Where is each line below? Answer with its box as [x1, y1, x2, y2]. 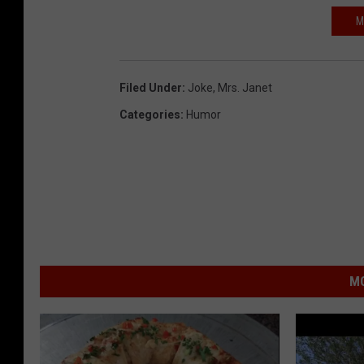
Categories [119, 108, 180, 122]
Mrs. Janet [218, 81, 272, 95]
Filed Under [119, 81, 182, 95]
